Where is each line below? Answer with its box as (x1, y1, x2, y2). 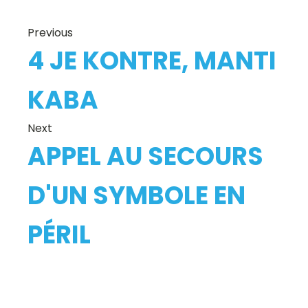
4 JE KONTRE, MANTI (27, 43, 276, 78)
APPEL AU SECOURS (27, 138, 263, 174)
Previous (27, 24, 73, 41)
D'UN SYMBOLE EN (27, 177, 245, 213)
